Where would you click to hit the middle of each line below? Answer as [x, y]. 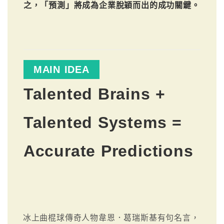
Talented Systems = [102, 122]
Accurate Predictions [108, 151]
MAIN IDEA [61, 69]
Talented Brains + [94, 94]
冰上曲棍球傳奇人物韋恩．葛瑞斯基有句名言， [111, 217]
